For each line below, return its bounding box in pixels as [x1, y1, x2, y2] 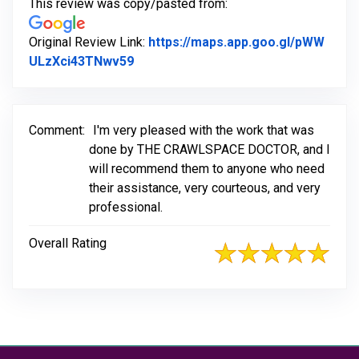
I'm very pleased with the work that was [93, 123, 314, 139]
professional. [89, 200, 163, 216]
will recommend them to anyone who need [89, 161, 325, 177]
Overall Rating [29, 236, 107, 252]
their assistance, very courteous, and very [89, 180, 321, 196]
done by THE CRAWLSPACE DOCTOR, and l [89, 142, 329, 158]
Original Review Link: [29, 34, 148, 50]
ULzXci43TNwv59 [29, 54, 134, 70]
